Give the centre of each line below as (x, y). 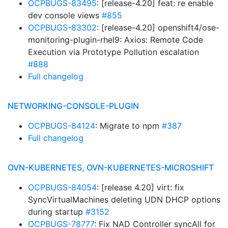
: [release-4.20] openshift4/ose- (158, 27)
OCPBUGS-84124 (62, 126)
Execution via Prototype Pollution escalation (113, 52)
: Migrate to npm (129, 126)
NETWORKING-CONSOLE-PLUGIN (73, 106)
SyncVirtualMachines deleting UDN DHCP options (124, 199)
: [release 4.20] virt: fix (140, 187)
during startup (57, 212)
